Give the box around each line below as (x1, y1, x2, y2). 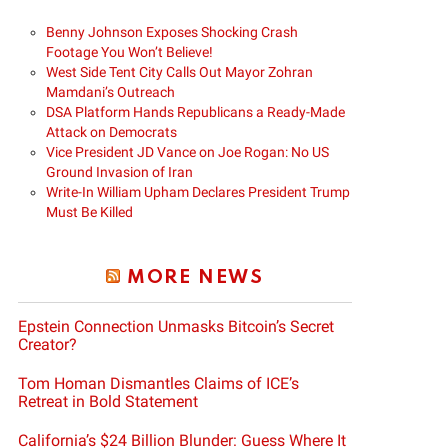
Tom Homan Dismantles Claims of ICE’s (18, 374, 299, 394)
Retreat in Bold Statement (18, 392, 198, 412)
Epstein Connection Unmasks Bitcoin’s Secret (18, 317, 334, 337)
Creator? (18, 335, 77, 355)
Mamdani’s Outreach (46, 84, 175, 101)
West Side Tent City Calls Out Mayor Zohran (46, 64, 313, 81)
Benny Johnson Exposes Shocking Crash (46, 24, 298, 41)
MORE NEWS (126, 268, 264, 288)
